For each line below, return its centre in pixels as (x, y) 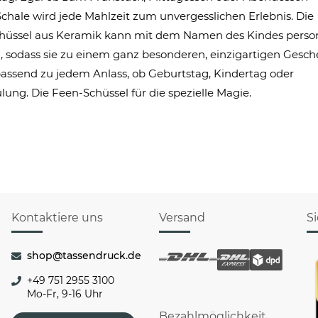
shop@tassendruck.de (84, 256)
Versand (182, 218)
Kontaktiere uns (57, 218)
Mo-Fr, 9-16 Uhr (65, 294)
